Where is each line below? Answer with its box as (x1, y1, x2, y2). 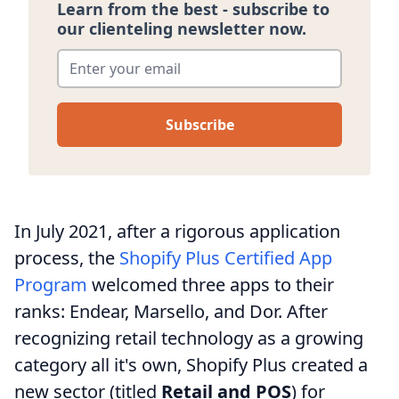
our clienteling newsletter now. (57, 17, 306, 39)
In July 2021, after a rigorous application (14, 218, 340, 243)
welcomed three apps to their (87, 272, 334, 297)
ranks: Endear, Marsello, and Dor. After (14, 298, 328, 323)
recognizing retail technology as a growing (14, 325, 363, 350)
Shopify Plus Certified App (119, 245, 332, 270)
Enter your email (56, 45, 175, 65)
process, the (14, 245, 119, 270)
